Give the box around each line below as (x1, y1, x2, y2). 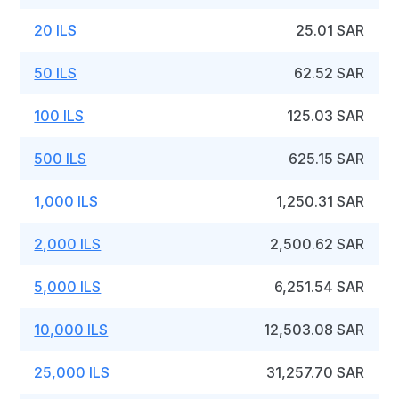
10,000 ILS (34, 321, 109, 338)
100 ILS (34, 107, 85, 125)
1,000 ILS (34, 192, 99, 210)
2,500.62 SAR (270, 235, 365, 253)
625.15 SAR (289, 150, 365, 167)
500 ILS (34, 150, 87, 167)
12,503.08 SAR (264, 321, 365, 338)
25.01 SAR (296, 21, 365, 39)
